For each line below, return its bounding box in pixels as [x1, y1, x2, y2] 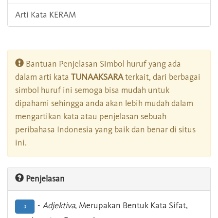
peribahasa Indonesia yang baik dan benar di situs [15, 124, 196, 135]
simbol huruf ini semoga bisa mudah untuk [15, 85, 169, 96]
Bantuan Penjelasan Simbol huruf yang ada [24, 58, 181, 70]
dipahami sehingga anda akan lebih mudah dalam [15, 98, 193, 109]
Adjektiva [42, 200, 75, 211]
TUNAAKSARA [71, 72, 123, 83]
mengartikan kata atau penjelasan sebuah [15, 111, 166, 122]
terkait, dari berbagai [123, 72, 200, 83]
